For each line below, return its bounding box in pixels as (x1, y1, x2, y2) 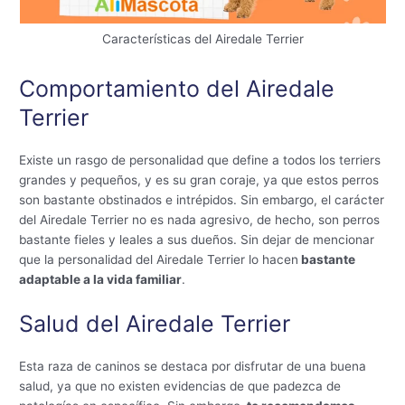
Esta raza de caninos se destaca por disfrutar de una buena (19, 358, 367, 373)
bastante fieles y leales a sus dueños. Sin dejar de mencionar (19, 231, 375, 247)
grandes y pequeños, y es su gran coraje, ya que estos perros (19, 172, 380, 187)
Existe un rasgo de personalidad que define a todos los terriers (19, 152, 381, 167)
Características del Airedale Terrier (101, 32, 304, 47)
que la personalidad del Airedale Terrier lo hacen (19, 251, 299, 267)
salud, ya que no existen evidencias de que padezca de (19, 378, 342, 393)
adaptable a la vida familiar (19, 271, 183, 287)
